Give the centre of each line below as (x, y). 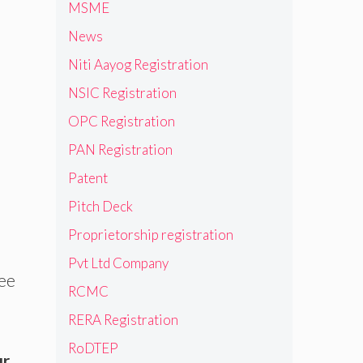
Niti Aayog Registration (138, 64)
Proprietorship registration (150, 234)
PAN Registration (120, 149)
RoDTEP (93, 348)
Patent (88, 177)
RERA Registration (123, 319)
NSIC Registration (122, 92)
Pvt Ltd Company (118, 263)
